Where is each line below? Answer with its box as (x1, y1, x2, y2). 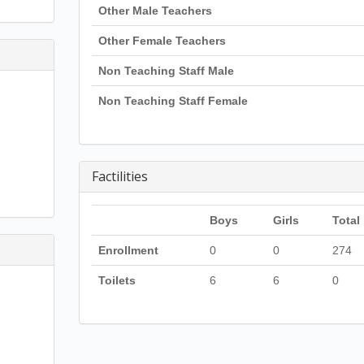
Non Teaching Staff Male (97, 64, 234, 77)
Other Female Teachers (97, 34, 226, 47)
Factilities (91, 167, 148, 185)
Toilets (97, 274, 136, 287)
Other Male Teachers (97, 4, 212, 17)
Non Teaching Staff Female (97, 94, 248, 107)
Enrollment (97, 244, 158, 257)
